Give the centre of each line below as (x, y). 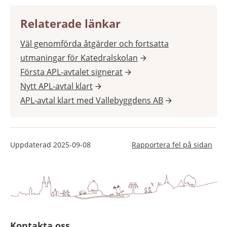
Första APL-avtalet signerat (71, 72)
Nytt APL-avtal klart (56, 86)
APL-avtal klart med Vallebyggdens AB (92, 101)
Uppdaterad (32, 145)
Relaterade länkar (70, 24)
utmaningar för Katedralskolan (79, 58)
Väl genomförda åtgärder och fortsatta (94, 44)
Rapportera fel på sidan (172, 145)
